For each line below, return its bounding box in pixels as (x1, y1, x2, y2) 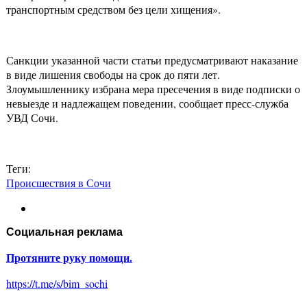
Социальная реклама (6, 226, 123, 238)
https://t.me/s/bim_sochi (6, 276, 108, 291)
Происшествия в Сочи (6, 175, 111, 191)
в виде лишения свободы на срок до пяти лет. (6, 67, 220, 82)
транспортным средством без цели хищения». (6, 2, 221, 17)
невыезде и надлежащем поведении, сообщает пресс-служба (6, 96, 288, 111)
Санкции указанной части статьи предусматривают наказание (6, 53, 298, 68)
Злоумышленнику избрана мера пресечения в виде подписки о (6, 82, 300, 97)
